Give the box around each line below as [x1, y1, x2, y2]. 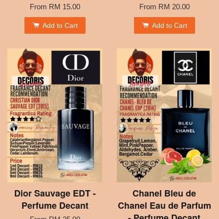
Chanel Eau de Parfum [117, 198, 211, 212]
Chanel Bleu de [132, 186, 196, 199]
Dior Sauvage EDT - [14, 186, 96, 199]
